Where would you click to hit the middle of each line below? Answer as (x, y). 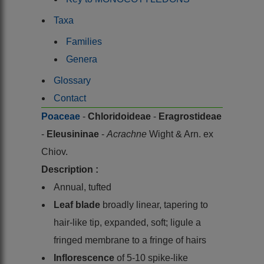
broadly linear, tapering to (155, 204)
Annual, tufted (82, 187)
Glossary (72, 80)
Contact (70, 98)
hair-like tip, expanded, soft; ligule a (127, 222)
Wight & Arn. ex (181, 134)
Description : (70, 169)
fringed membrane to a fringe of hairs (130, 240)
